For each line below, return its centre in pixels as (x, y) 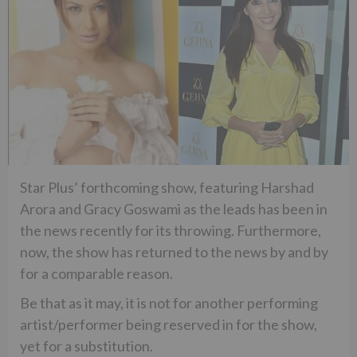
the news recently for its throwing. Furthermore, (171, 230)
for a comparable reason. (96, 273)
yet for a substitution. (86, 345)
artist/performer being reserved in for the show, (169, 324)
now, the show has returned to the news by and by (174, 251)
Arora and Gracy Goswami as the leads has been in (174, 208)
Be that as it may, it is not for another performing (169, 302)
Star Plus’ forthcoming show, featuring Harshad (167, 187)
